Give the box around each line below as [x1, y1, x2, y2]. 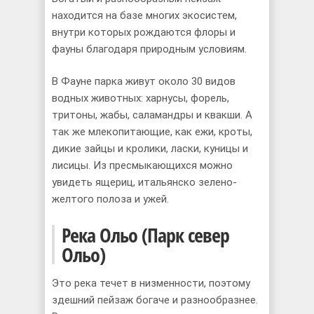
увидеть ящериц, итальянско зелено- [52, 176, 237, 189]
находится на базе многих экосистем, [52, 8, 237, 22]
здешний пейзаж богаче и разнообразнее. [52, 294, 258, 306]
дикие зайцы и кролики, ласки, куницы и [52, 142, 248, 155]
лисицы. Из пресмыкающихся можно [52, 159, 233, 172]
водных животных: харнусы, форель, [52, 92, 229, 104]
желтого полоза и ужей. [52, 193, 169, 205]
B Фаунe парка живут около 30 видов [52, 75, 235, 88]
